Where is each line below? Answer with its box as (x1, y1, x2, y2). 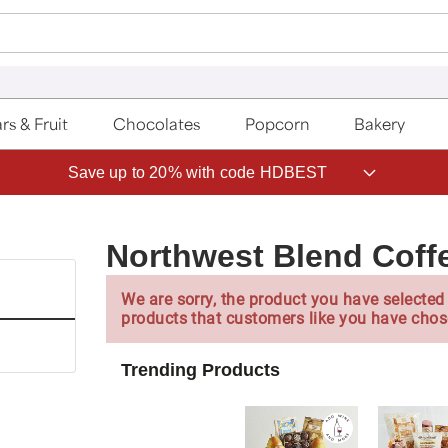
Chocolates (113, 113, 201, 135)
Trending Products (121, 359, 281, 380)
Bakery (354, 113, 406, 135)
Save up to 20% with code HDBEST (67, 163, 328, 181)
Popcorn (244, 113, 310, 135)
